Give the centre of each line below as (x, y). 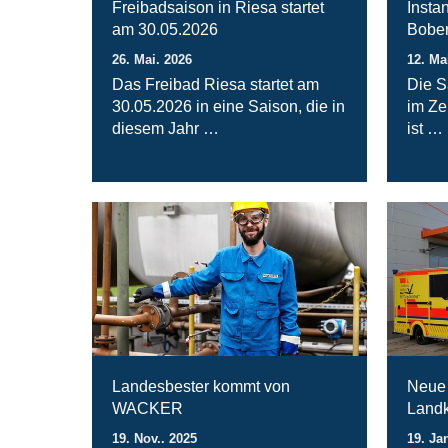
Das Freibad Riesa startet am (215, 84)
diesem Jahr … (165, 128)
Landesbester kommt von (201, 387)
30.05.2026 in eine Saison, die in (228, 106)
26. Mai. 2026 (152, 59)
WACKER (147, 409)
